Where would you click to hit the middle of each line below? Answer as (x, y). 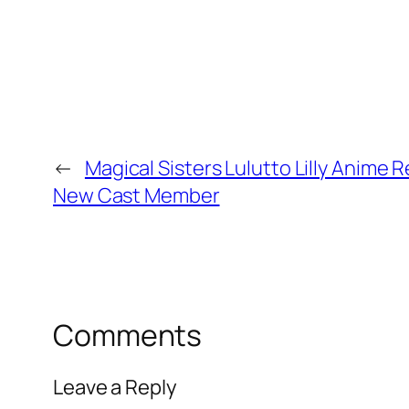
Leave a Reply (115, 387)
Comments (128, 336)
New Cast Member (136, 196)
